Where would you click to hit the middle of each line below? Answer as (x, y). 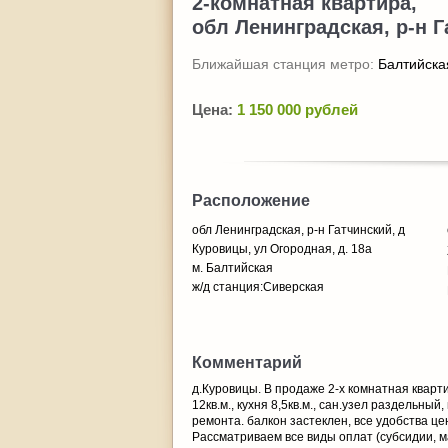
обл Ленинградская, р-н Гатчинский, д (298, 230)
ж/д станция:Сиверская (258, 287)
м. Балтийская (232, 268)
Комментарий (247, 362)
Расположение (251, 200)
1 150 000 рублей (297, 109)
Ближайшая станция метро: (285, 64)
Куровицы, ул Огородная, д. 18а (282, 249)
